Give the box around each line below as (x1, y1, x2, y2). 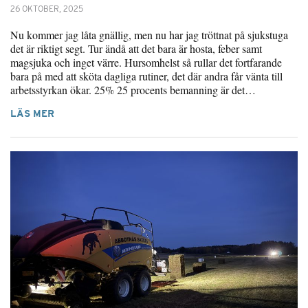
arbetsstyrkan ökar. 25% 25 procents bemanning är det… (10, 82, 256, 97)
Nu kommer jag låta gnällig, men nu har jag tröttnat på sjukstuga (10, 27, 288, 42)
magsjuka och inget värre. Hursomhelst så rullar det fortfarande (10, 55, 282, 69)
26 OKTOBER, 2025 (10, 3, 83, 14)
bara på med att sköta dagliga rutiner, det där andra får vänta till (10, 69, 283, 83)
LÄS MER (10, 108, 54, 119)
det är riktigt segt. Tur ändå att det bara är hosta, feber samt (10, 41, 262, 56)
